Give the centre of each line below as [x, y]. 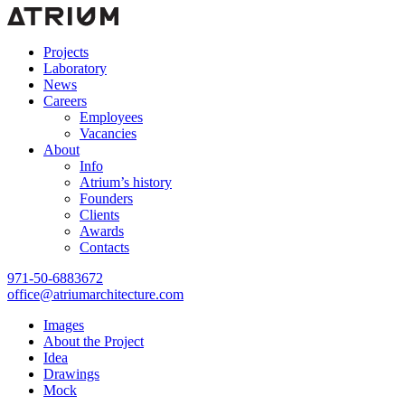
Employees [111, 117]
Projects [66, 52]
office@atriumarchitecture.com [95, 294]
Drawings [71, 374]
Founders [106, 198]
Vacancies [108, 133]
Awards [102, 231]
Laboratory [75, 68]
